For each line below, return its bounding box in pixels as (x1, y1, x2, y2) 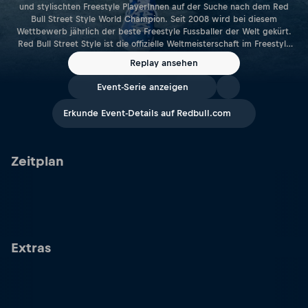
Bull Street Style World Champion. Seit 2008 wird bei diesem (31, 14, 277, 24)
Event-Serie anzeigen (96, 82, 188, 92)
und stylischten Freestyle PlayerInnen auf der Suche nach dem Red (19, 1, 289, 12)
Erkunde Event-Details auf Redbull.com (63, 108, 231, 118)
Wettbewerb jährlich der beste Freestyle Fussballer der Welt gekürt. (16, 26, 291, 36)
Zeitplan (11, 154, 64, 168)
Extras (11, 241, 51, 255)
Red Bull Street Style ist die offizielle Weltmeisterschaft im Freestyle (17, 38, 291, 49)
